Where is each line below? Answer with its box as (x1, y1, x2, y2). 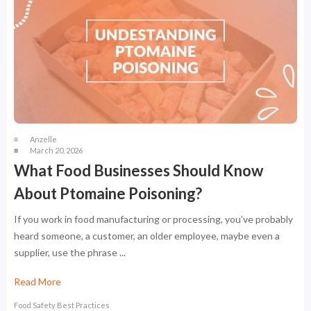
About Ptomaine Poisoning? (14, 184, 202, 203)
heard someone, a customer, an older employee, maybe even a (14, 230, 280, 242)
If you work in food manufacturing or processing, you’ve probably (14, 213, 293, 226)
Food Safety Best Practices (14, 300, 110, 310)
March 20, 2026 (30, 146, 83, 155)
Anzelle (30, 135, 57, 144)
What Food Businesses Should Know (14, 161, 263, 180)
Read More (14, 275, 61, 287)
